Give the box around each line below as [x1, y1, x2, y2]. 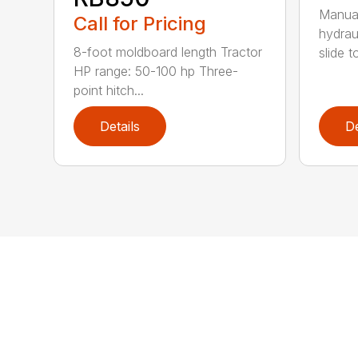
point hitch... [74, 82, 145, 98]
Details [100, 117, 141, 134]
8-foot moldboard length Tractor [74, 43, 263, 60]
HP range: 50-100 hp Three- [74, 62, 239, 79]
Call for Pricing [74, 11, 207, 35]
